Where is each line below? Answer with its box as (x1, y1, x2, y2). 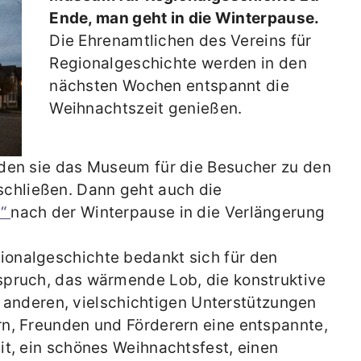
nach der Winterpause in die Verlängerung (10, 203, 326, 222)
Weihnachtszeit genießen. (49, 99, 243, 118)
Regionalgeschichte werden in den (49, 54, 307, 73)
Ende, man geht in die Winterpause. (49, 9, 320, 28)
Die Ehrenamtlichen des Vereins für (49, 31, 312, 51)
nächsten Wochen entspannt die (49, 77, 289, 96)
